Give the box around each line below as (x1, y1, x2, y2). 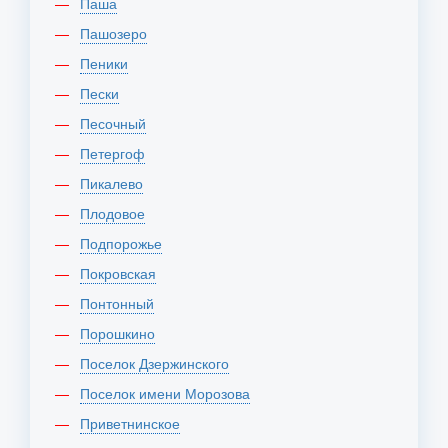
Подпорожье (90, 233, 162, 253)
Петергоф (90, 143, 145, 163)
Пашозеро (90, 23, 147, 43)
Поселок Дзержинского (90, 353, 229, 373)
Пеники (90, 53, 128, 73)
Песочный (90, 113, 146, 133)
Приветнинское (90, 413, 180, 433)
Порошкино (90, 323, 155, 343)
